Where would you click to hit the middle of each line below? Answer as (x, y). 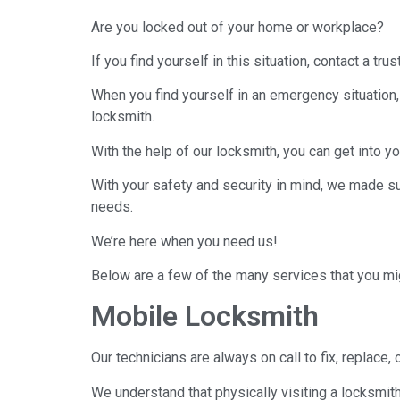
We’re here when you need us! (184, 241)
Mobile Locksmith (205, 317)
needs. (112, 207)
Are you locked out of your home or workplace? (237, 27)
